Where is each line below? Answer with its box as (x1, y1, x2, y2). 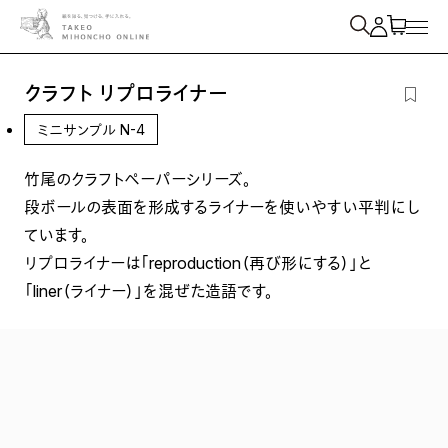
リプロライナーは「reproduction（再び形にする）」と (23, 253, 372, 273)
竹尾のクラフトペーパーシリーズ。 (23, 169, 251, 189)
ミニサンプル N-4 (36, 121, 145, 138)
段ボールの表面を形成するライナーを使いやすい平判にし (23, 197, 420, 217)
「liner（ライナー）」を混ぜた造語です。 (23, 281, 273, 301)
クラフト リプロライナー (23, 82, 227, 106)
